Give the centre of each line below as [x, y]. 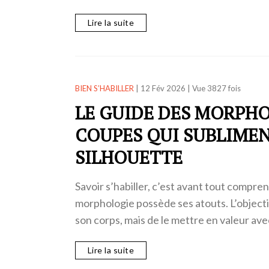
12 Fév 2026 [163, 89]
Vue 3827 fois [216, 89]
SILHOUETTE [128, 158]
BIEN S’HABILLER [104, 89]
